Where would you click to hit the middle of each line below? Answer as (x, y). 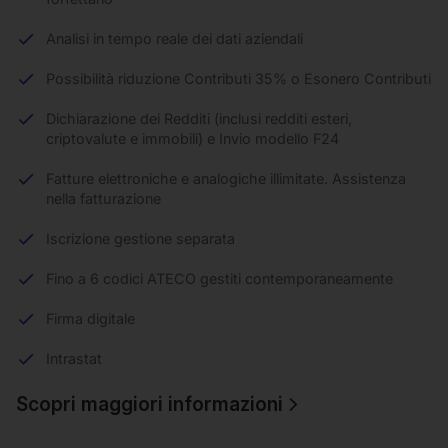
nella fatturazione (103, 198)
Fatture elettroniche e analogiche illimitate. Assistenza (226, 178)
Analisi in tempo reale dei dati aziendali (174, 38)
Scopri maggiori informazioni (149, 403)
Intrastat (74, 358)
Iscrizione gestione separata (140, 238)
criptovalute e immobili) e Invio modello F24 (192, 138)
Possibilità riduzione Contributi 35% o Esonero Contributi (238, 78)
